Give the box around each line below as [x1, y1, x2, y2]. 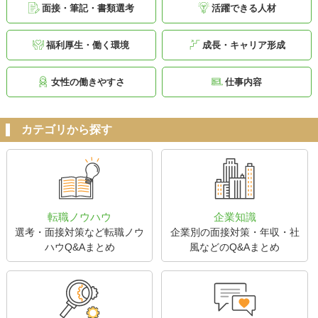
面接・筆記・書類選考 [41, 3, 134, 13]
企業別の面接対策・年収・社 [170, 226, 300, 238]
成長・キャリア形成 [202, 40, 285, 50]
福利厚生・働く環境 [46, 40, 130, 50]
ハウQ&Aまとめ [44, 241, 115, 253]
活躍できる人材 [211, 3, 276, 13]
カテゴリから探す [21, 123, 112, 136]
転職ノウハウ [48, 210, 112, 223]
